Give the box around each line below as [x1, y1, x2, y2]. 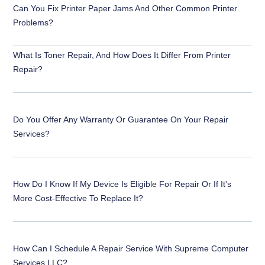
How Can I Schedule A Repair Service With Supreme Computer [13, 243, 249, 253]
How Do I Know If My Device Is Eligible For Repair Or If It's [13, 179, 232, 189]
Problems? [13, 17, 54, 27]
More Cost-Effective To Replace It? [13, 193, 144, 203]
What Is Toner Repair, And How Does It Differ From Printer [13, 50, 231, 60]
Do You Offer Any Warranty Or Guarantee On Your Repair [13, 114, 229, 124]
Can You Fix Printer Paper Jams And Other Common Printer [13, 3, 238, 13]
